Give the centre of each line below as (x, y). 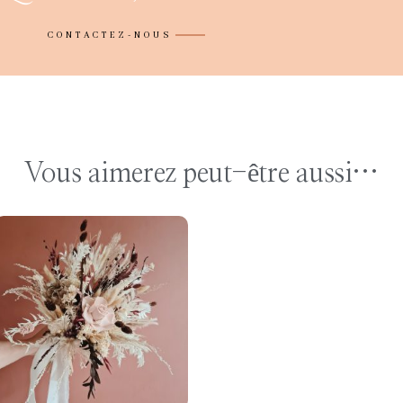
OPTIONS (91, 336)
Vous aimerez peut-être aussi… (201, 173)
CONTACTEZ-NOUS (110, 35)
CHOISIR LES (91, 309)
